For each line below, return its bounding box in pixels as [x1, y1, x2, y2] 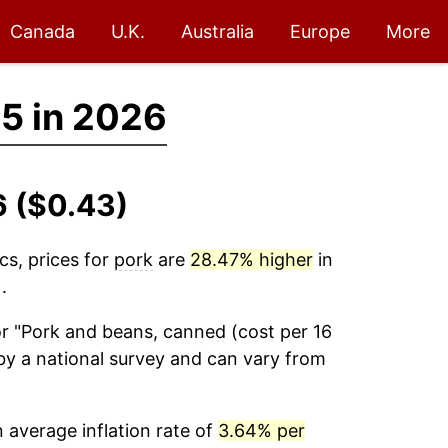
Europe [290, 21, 350, 42]
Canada [10, 21, 75, 42]
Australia [181, 21, 254, 42]
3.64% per [217, 420, 305, 441]
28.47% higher [189, 249, 313, 270]
